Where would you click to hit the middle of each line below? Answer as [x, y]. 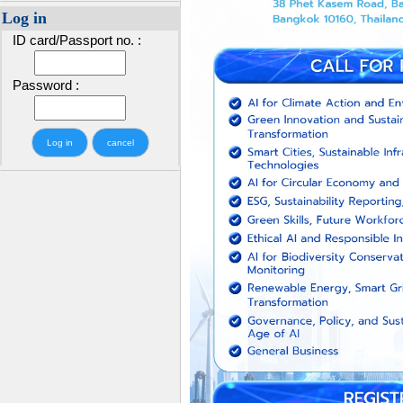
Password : [40, 85]
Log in [24, 18]
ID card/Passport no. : [72, 40]
